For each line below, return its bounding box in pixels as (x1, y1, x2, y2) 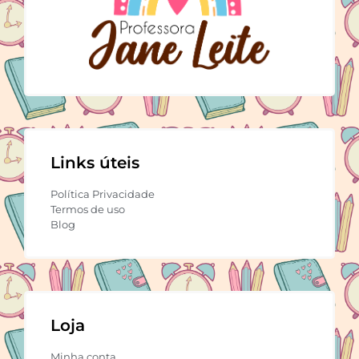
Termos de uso (50, 202, 125, 216)
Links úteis (50, 152, 139, 172)
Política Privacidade (50, 187, 155, 200)
